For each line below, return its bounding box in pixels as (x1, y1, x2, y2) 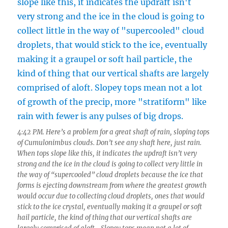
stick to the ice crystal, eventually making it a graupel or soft (17, 203, 203, 212)
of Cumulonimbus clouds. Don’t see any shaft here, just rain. (17, 138, 202, 148)
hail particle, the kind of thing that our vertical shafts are (17, 213, 192, 222)
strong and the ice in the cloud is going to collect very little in (17, 160, 203, 169)
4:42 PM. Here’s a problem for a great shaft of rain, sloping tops (17, 128, 210, 137)
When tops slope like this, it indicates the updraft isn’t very (17, 149, 197, 158)
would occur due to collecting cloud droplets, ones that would (17, 192, 205, 201)
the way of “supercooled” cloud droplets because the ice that (17, 170, 204, 180)
